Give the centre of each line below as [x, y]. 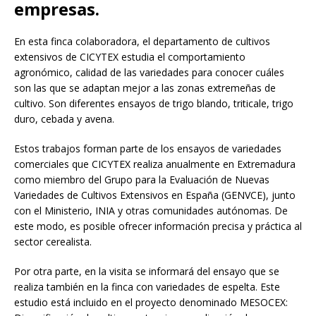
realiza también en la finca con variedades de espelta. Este [147, 286]
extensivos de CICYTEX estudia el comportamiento [130, 56]
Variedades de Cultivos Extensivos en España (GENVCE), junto [155, 195]
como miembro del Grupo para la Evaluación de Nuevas [142, 179]
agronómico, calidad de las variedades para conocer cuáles [149, 72]
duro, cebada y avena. [64, 119]
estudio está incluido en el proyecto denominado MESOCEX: [151, 302]
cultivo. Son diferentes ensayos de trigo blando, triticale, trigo [154, 103]
